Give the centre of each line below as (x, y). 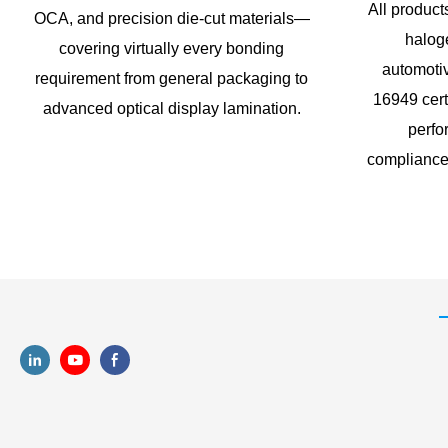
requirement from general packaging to (172, 79)
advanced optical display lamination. (171, 109)
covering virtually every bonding (172, 49)
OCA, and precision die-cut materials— (171, 19)
